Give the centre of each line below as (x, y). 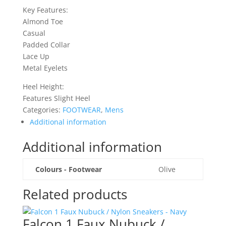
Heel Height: (43, 87)
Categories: (42, 110)
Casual (34, 33)
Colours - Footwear (68, 169)
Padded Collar (46, 45)
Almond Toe (43, 21)
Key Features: (45, 10)
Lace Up (36, 56)
